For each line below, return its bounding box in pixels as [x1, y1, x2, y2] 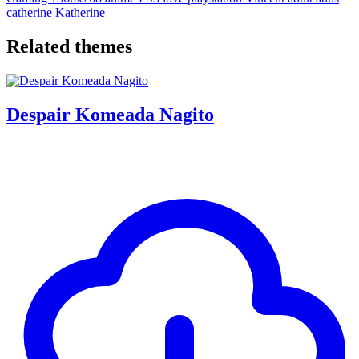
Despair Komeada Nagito [6, 103, 214, 125]
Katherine [55, 5, 105, 19]
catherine [6, 5, 55, 19]
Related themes [6, 35, 132, 57]
